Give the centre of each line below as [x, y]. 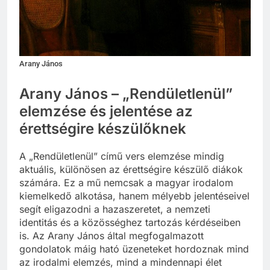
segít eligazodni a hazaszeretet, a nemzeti [115, 209]
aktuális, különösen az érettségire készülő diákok [131, 170]
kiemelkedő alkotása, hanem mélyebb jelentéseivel [134, 196]
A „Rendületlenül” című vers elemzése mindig [122, 156]
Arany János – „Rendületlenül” [126, 94]
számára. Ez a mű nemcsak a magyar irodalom [126, 183]
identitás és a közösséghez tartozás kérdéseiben [130, 223]
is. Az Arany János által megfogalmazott [111, 236]
